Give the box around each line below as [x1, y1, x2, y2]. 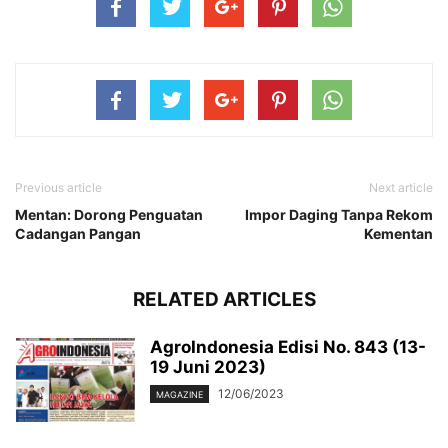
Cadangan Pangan [15, 225, 141, 243]
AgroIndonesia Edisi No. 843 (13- [150, 337, 426, 358]
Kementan [364, 225, 433, 243]
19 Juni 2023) [150, 357, 266, 378]
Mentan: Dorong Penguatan [15, 206, 203, 224]
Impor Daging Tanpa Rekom [245, 206, 433, 224]
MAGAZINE [156, 389, 203, 401]
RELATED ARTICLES [132, 288, 316, 312]
